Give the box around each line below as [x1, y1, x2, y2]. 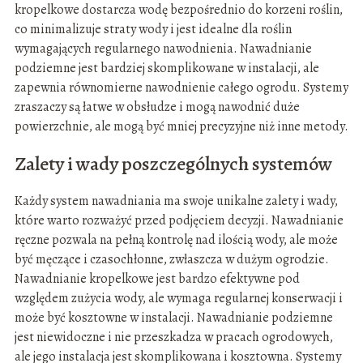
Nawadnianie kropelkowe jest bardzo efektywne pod [14, 270, 300, 288]
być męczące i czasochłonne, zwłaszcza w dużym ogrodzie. [14, 250, 329, 269]
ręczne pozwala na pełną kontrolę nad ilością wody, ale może [14, 231, 338, 250]
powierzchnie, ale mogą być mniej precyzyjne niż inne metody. [14, 117, 348, 136]
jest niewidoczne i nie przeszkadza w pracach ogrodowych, [14, 328, 333, 347]
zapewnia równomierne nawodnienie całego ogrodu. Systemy [14, 79, 348, 97]
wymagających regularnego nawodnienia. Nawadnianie [14, 40, 312, 58]
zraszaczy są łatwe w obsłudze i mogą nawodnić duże [14, 98, 300, 117]
